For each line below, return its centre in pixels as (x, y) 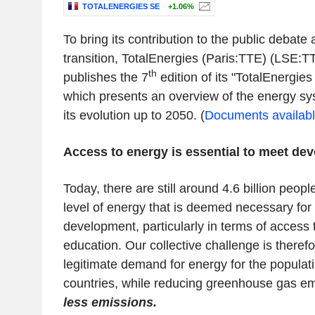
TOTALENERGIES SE (121, 7)
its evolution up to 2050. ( (134, 116)
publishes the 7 (105, 78)
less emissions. (110, 303)
